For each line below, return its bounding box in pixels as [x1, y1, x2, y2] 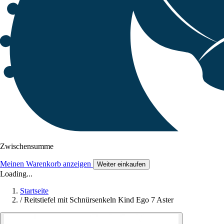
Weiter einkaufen [97, 160, 145, 168]
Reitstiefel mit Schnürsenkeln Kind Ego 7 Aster [24, 195, 173, 204]
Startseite [20, 186, 48, 195]
